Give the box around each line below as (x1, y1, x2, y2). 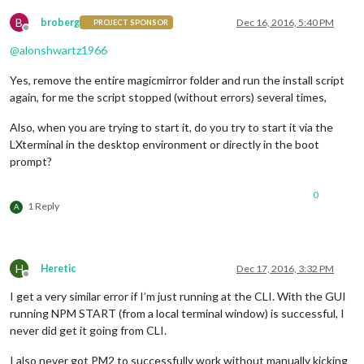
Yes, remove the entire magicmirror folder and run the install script (10, 72, 344, 87)
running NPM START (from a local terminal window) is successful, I (10, 305, 344, 320)
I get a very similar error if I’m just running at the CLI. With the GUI (10, 288, 346, 303)
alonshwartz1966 (19, 42, 107, 57)
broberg (41, 15, 80, 28)
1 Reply (28, 199, 59, 212)
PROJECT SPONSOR (93, 18, 169, 28)
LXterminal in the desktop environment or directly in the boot (10, 136, 319, 151)
